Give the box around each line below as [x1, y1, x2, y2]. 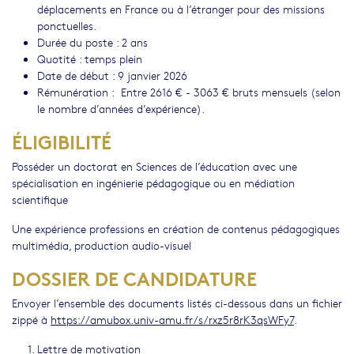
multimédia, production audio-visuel [12, 237, 191, 254]
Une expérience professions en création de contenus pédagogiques [12, 220, 340, 237]
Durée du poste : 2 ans [37, 34, 148, 51]
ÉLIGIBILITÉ [12, 127, 111, 155]
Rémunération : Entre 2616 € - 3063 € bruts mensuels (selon [37, 84, 341, 100]
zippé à [12, 311, 51, 328]
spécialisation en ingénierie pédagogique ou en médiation [12, 175, 295, 191]
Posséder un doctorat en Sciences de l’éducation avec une [12, 158, 297, 175]
